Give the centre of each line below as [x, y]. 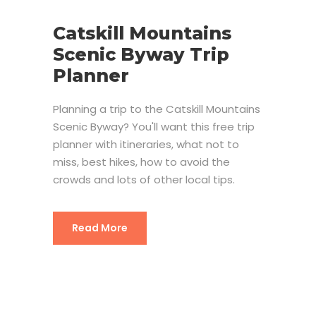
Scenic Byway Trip [141, 54]
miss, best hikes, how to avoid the [141, 162]
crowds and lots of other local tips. [144, 179]
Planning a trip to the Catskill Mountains [157, 109]
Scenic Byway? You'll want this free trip [154, 126]
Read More [100, 227]
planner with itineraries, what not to [146, 144]
